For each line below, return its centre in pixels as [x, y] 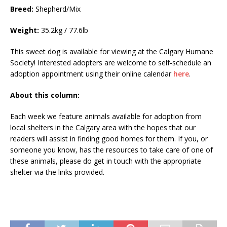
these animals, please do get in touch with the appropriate [106, 161]
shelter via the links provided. [57, 172]
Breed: [22, 9]
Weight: [25, 30]
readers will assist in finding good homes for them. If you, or [109, 139]
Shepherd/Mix [57, 9]
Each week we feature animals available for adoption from [106, 117]
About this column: [45, 95]
